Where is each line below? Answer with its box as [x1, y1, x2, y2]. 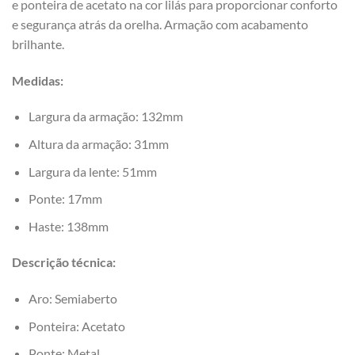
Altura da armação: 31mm [28, 136, 169, 151]
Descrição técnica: [12, 254, 116, 270]
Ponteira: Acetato [28, 318, 125, 334]
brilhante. [12, 36, 64, 52]
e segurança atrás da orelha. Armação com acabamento [12, 16, 308, 32]
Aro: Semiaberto [28, 291, 117, 307]
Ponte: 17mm [28, 191, 102, 207]
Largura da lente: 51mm [28, 163, 157, 179]
